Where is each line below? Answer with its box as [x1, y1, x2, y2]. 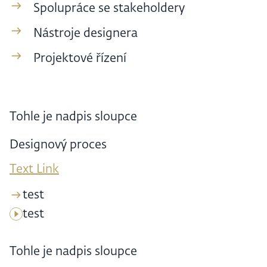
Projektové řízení [33, 52, 126, 65]
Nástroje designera [33, 27, 138, 40]
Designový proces [10, 139, 107, 151]
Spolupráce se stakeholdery [33, 2, 185, 15]
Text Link [10, 163, 59, 176]
